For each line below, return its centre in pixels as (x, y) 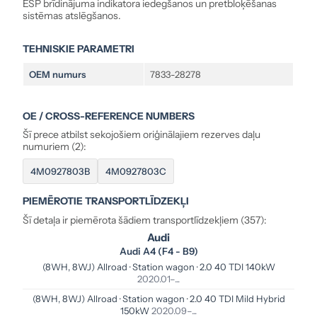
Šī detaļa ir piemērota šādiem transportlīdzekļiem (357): (145, 220)
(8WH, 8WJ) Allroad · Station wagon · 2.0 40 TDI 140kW (158, 267)
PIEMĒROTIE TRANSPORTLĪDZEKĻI (106, 201)
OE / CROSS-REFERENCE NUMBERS (109, 116)
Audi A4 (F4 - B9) (158, 252)
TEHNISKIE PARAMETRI (79, 48)
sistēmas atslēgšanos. (72, 15)
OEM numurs (58, 74)
